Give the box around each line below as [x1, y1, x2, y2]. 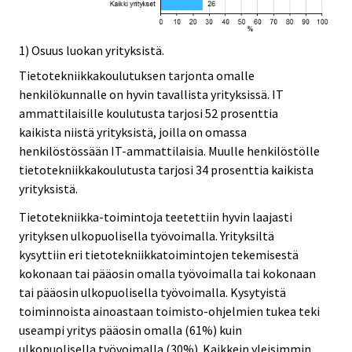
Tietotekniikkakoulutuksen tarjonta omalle [19, 67, 255, 83]
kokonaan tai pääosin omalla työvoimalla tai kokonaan [19, 266, 316, 282]
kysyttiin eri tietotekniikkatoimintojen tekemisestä [19, 247, 299, 263]
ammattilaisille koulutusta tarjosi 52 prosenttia [19, 104, 278, 121]
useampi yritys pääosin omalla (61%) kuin [19, 322, 242, 339]
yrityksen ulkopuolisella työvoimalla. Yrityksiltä [19, 228, 274, 244]
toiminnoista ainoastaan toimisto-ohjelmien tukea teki [19, 303, 320, 320]
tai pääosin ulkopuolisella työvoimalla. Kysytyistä [19, 284, 286, 301]
